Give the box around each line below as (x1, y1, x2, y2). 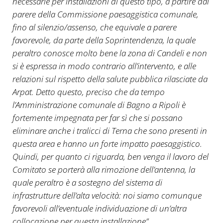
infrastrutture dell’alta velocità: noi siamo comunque (12, 189, 202, 201)
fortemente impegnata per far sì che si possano (12, 111, 183, 123)
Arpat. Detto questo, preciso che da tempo (12, 86, 165, 98)
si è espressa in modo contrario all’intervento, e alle (12, 60, 196, 72)
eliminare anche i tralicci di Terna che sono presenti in (12, 124, 207, 136)
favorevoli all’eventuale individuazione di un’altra (12, 202, 187, 214)
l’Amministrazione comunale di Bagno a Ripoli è (12, 99, 186, 111)
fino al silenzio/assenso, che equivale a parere (12, 21, 177, 33)
